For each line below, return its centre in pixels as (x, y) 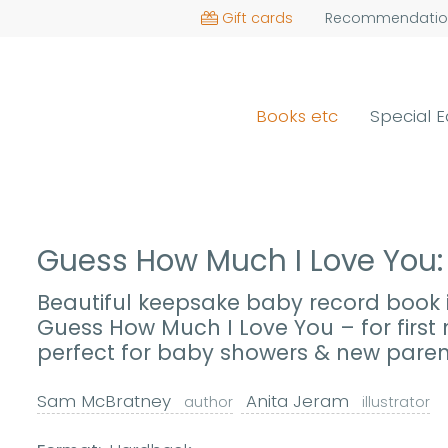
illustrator (396, 402)
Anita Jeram (298, 401)
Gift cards (257, 18)
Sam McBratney (107, 401)
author (209, 402)
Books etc (297, 115)
